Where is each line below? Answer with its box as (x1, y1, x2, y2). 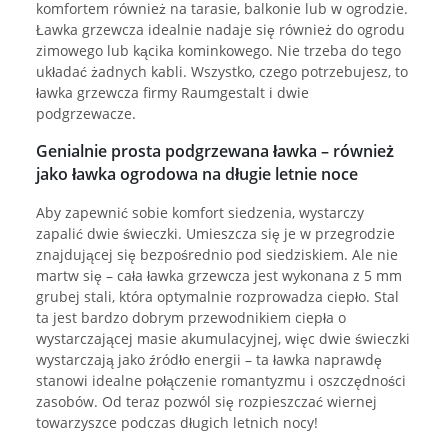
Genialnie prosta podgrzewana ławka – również (36, 140, 394, 163)
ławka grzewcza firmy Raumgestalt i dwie (36, 83, 309, 103)
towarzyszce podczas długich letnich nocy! (36, 413, 318, 433)
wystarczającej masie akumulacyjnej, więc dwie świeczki (36, 329, 410, 349)
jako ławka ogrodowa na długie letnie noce (36, 163, 358, 186)
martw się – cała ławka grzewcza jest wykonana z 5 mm (36, 266, 402, 286)
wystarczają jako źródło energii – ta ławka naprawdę (36, 350, 382, 370)
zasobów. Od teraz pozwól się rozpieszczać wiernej (36, 392, 377, 412)
